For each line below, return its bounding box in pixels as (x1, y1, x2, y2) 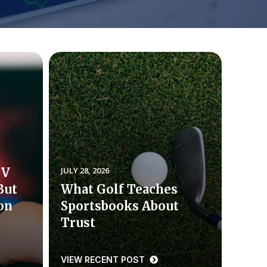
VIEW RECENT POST (60, 254, 147, 265)
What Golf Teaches (60, 182, 178, 197)
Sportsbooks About (60, 198, 179, 213)
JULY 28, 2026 (60, 165, 109, 176)
